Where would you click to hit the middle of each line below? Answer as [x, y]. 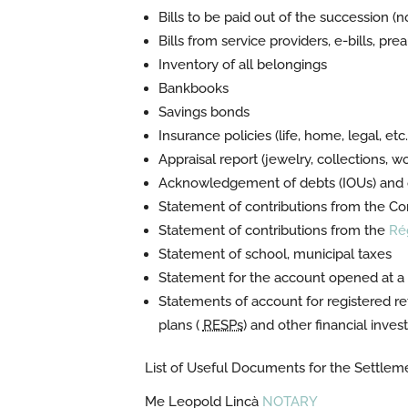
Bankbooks [193, 88]
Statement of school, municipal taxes [275, 254]
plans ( [180, 325]
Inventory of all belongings [242, 65]
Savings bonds [204, 112]
